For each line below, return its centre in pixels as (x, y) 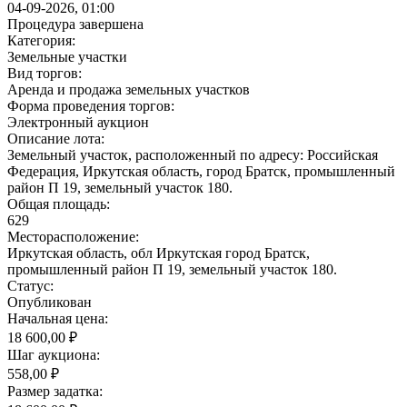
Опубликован (50, 302)
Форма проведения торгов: (91, 105)
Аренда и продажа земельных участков (129, 89)
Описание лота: (56, 138)
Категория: (41, 40)
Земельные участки (67, 56)
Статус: (30, 285)
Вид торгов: (45, 73)
